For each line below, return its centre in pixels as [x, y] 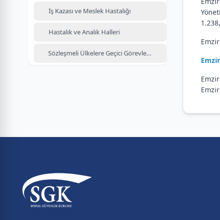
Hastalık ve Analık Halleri [84, 32]
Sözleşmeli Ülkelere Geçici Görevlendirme [108, 53]
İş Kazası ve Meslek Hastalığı [90, 11]
